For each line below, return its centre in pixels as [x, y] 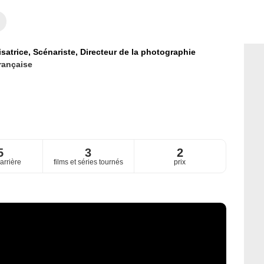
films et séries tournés [88, 162]
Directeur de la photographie [138, 52]
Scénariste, [56, 52]
